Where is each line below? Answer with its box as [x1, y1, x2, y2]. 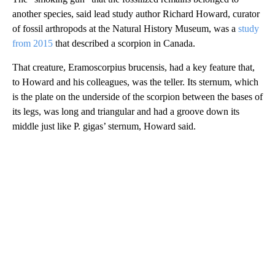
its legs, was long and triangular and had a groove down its [12, 106, 239, 117]
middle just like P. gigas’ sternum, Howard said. [12, 120, 196, 131]
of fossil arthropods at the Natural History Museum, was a [12, 23, 238, 34]
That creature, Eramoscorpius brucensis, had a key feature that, [12, 61, 255, 72]
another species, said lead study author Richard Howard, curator [12, 8, 260, 19]
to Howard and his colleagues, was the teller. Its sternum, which [12, 76, 258, 87]
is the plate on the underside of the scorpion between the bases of [12, 91, 263, 102]
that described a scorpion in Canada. [53, 37, 195, 48]
